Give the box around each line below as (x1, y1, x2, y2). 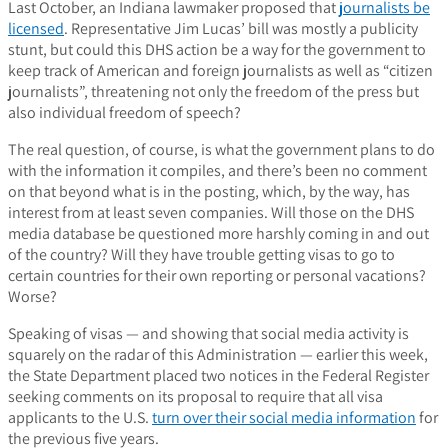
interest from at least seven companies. (8, 202, 268, 224)
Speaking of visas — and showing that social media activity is (8, 323, 409, 345)
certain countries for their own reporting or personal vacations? (8, 265, 426, 287)
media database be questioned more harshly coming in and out (8, 223, 429, 245)
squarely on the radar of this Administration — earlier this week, (8, 344, 428, 366)
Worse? (8, 286, 57, 308)
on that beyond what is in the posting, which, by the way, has (8, 181, 410, 203)
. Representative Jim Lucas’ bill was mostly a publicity (64, 18, 418, 40)
